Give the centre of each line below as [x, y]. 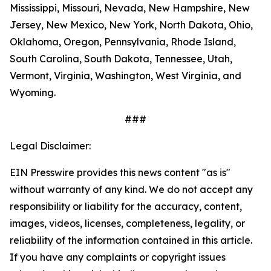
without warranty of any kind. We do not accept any [131, 189]
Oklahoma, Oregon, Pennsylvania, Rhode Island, [123, 42]
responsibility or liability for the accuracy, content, [126, 206]
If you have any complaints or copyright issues [118, 257]
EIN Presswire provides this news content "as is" [120, 172]
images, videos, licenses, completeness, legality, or [127, 223]
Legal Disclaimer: [50, 146]
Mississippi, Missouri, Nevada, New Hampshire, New [130, 8]
